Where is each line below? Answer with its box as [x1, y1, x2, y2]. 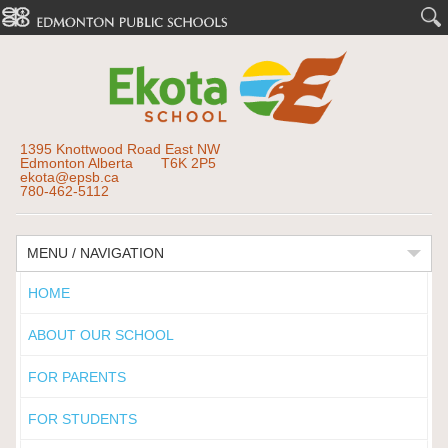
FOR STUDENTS [27, 411, 137, 427]
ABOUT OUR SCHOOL [27, 327, 174, 343]
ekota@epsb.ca [19, 169, 119, 185]
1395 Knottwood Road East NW [19, 141, 220, 157]
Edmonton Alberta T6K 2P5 [19, 155, 216, 171]
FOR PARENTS [27, 369, 126, 385]
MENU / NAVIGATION [26, 245, 164, 261]
